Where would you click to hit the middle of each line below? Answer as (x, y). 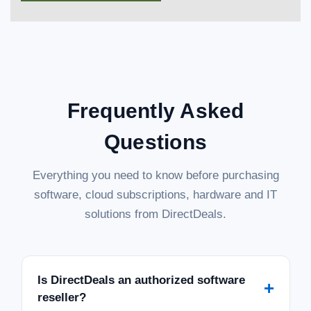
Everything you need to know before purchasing (155, 175)
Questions (155, 142)
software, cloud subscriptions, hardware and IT (155, 194)
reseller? (61, 297)
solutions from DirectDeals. (155, 214)
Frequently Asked (155, 110)
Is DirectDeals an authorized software (141, 280)
